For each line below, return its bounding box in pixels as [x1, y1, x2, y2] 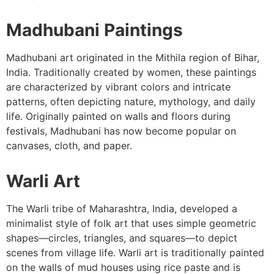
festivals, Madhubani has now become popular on [6, 125, 236, 138]
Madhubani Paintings [6, 20, 183, 41]
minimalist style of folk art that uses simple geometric [6, 217, 256, 230]
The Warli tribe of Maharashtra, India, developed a [6, 202, 237, 215]
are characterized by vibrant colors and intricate [6, 81, 231, 94]
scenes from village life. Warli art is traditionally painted [6, 246, 264, 259]
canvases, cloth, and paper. [6, 139, 132, 152]
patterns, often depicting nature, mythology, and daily [6, 95, 256, 108]
